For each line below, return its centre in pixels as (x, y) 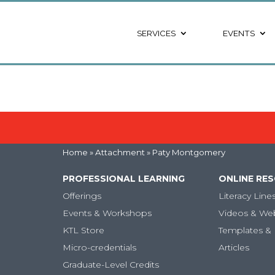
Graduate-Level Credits (111, 264)
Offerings (82, 196)
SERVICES (156, 33)
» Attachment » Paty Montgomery (157, 152)
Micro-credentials (99, 247)
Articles (234, 247)
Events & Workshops (107, 213)
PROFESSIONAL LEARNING (124, 178)
